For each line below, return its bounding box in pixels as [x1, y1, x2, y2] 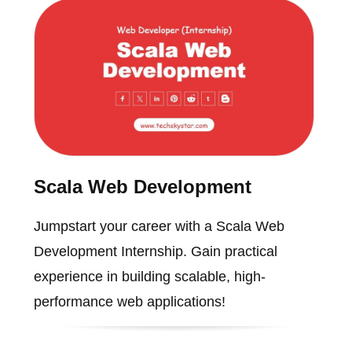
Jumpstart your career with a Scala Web [33, 218, 284, 234]
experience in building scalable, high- [33, 268, 266, 284]
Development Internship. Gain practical [33, 243, 277, 259]
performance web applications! [33, 293, 225, 310]
